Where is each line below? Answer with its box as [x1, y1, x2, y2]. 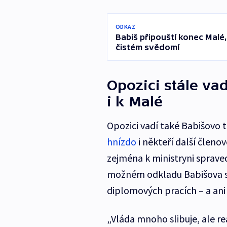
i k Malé [106, 93, 163, 110]
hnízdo [106, 135, 136, 148]
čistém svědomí [115, 43, 179, 52]
